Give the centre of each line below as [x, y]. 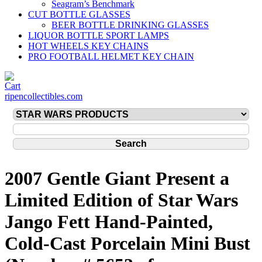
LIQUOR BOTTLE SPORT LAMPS [99, 35]
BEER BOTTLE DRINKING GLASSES [130, 25]
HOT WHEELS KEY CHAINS [88, 46]
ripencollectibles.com [44, 96]
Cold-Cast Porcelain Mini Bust [127, 244]
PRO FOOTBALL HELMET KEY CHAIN [111, 56]
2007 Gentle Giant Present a [117, 179]
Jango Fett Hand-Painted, [109, 222]
